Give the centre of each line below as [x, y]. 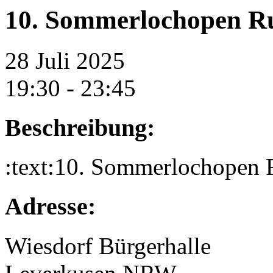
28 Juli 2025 [65, 60]
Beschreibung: [80, 127]
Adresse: [50, 207]
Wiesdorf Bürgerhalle [108, 246]
